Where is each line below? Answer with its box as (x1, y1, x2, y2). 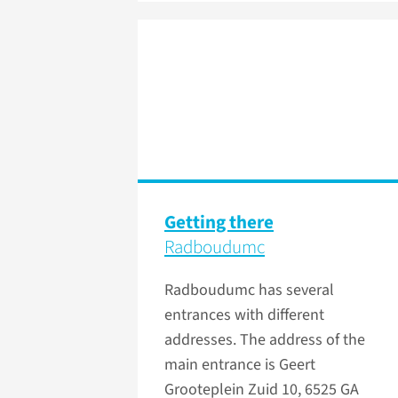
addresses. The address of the (164, 329, 365, 352)
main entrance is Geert (164, 354, 315, 377)
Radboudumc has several (164, 279, 334, 302)
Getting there (164, 209, 274, 236)
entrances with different (164, 304, 324, 327)
